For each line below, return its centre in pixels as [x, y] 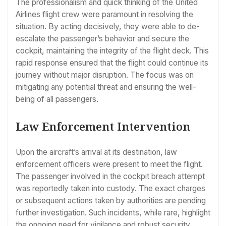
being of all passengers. [57, 99]
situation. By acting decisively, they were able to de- [108, 27]
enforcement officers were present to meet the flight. [109, 164]
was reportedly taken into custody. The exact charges [110, 188]
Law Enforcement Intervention [103, 126]
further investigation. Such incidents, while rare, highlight [113, 212]
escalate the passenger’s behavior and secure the [102, 39]
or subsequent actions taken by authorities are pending [111, 200]
